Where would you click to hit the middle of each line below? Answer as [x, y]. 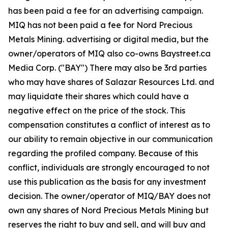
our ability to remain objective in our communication [110, 139]
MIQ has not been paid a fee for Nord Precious [100, 25]
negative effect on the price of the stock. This [97, 110]
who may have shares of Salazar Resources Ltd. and [111, 82]
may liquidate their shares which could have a [98, 96]
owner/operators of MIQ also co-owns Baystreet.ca [109, 53]
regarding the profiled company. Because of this [103, 153]
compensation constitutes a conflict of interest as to [109, 125]
